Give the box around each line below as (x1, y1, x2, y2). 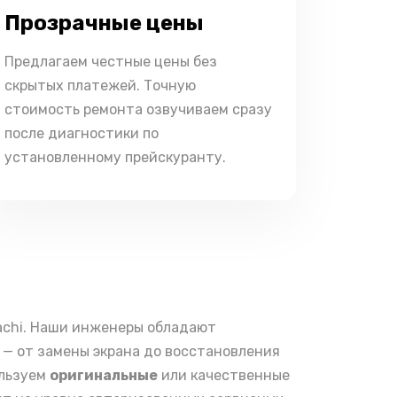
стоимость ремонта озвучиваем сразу (4, 101, 272, 118)
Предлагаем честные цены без (4, 53, 217, 70)
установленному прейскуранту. (4, 149, 226, 166)
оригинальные (50, 367, 158, 384)
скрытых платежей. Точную (4, 77, 196, 94)
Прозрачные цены (4, 11, 204, 35)
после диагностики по (4, 125, 159, 142)
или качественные (158, 367, 290, 384)
